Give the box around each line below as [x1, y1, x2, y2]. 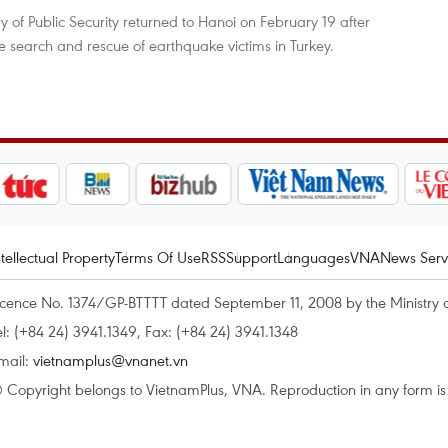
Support [226, 247, 277, 267]
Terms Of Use [115, 247, 201, 267]
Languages [277, 247, 350, 267]
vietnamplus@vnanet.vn [33, 350, 188, 370]
